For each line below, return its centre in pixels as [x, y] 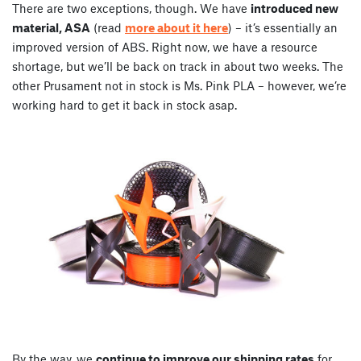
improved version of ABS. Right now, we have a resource [165, 46]
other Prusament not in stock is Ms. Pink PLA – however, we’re [179, 85]
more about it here [176, 27]
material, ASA [51, 27]
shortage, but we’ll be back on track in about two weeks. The [178, 66]
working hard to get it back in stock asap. [124, 104]
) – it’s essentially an [283, 27]
